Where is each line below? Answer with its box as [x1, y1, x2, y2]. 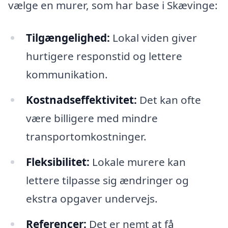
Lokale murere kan [89, 154, 186, 169]
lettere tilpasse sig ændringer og [25, 173, 189, 187]
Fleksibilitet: [25, 154, 90, 169]
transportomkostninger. [25, 129, 147, 144]
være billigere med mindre [25, 110, 158, 125]
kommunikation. [25, 67, 108, 82]
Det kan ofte [136, 92, 201, 107]
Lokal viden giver [109, 31, 197, 45]
